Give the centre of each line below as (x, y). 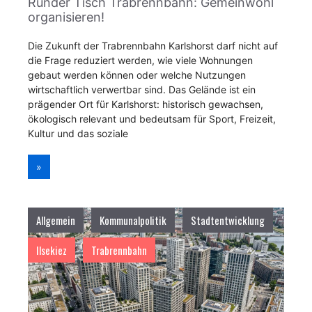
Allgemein (56, 220)
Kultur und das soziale (78, 133)
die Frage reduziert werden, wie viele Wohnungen (140, 60)
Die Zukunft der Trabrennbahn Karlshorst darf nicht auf (153, 46)
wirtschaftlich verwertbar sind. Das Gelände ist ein (142, 89)
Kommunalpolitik (133, 220)
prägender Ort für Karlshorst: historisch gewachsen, (146, 104)
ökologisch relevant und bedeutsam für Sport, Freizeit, (152, 119)
